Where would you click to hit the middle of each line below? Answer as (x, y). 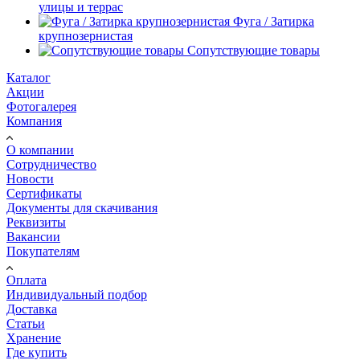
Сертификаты (44, 193)
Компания (34, 121)
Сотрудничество (51, 164)
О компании (40, 149)
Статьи (26, 323)
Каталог (29, 77)
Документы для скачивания (82, 207)
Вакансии (33, 236)
